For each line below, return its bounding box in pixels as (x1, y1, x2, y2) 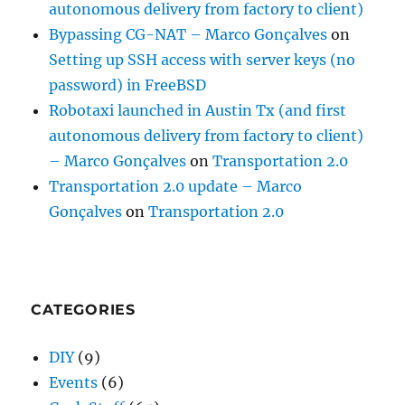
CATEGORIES (31, 301, 136, 318)
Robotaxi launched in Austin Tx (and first (49, 101, 347, 119)
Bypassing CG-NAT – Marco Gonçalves (49, 25, 328, 43)
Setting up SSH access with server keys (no (49, 51, 356, 69)
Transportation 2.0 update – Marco (49, 177, 303, 195)
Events (49, 373, 99, 391)
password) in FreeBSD (49, 76, 207, 94)
